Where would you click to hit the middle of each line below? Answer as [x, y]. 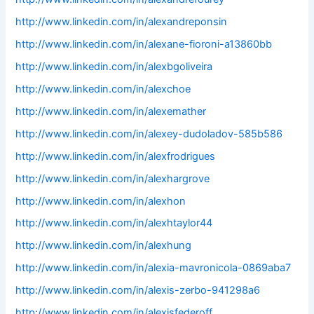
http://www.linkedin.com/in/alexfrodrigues [116, 156]
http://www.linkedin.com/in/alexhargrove [113, 178]
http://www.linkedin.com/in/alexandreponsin [122, 22]
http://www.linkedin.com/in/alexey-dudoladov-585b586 [149, 134]
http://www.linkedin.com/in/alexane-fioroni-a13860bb [144, 44]
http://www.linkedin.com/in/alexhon [101, 201]
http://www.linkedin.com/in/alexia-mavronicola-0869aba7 [153, 268]
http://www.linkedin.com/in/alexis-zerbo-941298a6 [138, 291]
